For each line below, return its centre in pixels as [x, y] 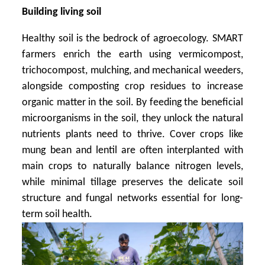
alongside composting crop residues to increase [132, 87]
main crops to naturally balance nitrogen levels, [132, 167]
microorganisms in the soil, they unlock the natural [132, 119]
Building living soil [62, 12]
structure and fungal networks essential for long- [132, 198]
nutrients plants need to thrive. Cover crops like [132, 135]
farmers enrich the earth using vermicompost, [132, 55]
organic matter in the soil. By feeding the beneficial [132, 103]
